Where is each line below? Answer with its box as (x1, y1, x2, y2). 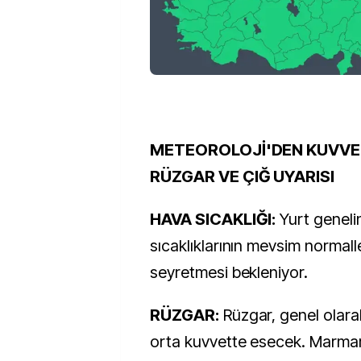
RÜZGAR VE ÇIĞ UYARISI (150, 166, 335, 186)
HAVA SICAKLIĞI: (150, 209, 276, 229)
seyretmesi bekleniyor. (150, 262, 309, 282)
